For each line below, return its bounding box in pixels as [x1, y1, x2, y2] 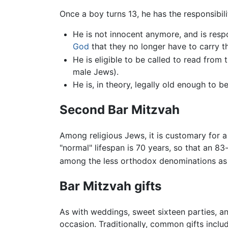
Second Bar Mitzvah [60, 102, 180, 118]
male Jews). [72, 66, 119, 77]
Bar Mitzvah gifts [60, 179, 161, 194]
